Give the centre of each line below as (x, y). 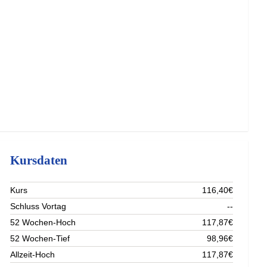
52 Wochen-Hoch (43, 222)
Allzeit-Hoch (33, 254)
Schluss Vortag (38, 206)
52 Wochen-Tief (40, 238)
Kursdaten (39, 160)
